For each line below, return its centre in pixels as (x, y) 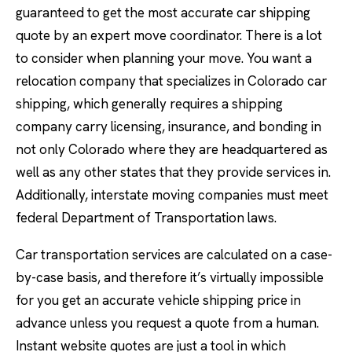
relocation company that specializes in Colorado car (171, 81)
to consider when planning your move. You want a (164, 58)
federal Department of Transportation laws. (146, 218)
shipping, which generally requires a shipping (149, 104)
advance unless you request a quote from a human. (167, 323)
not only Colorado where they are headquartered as (172, 149)
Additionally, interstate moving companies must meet (172, 195)
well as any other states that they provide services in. (173, 172)
